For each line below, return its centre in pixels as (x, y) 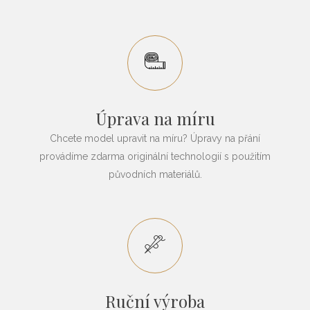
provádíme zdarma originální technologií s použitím (155, 156)
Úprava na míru (155, 118)
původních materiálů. (155, 174)
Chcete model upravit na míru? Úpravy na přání (155, 138)
